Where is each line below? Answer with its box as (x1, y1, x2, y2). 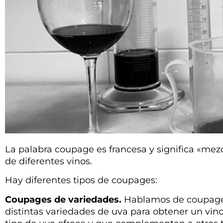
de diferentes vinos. (5, 156, 92, 167)
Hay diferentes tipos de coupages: (5, 175, 157, 186)
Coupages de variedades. (5, 194, 121, 205)
